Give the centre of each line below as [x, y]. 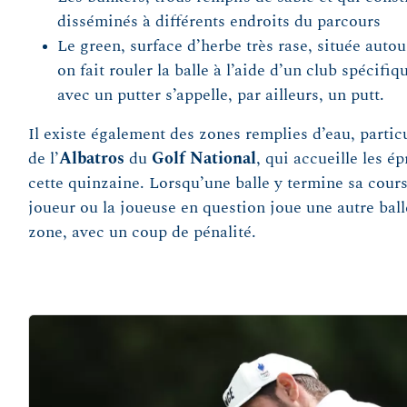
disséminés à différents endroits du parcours [218, 21]
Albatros [91, 159]
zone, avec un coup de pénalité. [142, 232]
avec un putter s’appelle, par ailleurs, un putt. [220, 95]
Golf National [203, 159]
